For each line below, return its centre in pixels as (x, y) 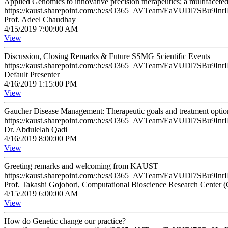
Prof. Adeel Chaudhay (40, 20)
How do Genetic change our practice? (65, 221)
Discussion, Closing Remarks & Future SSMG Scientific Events (107, 56)
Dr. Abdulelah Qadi (36, 130)
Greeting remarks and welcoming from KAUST (81, 166)
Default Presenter (32, 75)
